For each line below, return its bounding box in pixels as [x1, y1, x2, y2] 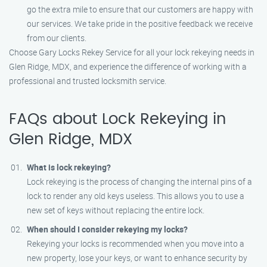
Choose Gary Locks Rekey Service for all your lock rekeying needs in [9, 46, 254, 58]
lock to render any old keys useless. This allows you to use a [27, 190, 244, 201]
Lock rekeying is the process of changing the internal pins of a [27, 176, 252, 187]
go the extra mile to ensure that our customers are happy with [27, 4, 253, 15]
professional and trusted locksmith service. [9, 75, 166, 86]
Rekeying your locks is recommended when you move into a [27, 238, 244, 249]
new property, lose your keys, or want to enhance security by [27, 252, 247, 263]
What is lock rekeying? [27, 162, 111, 173]
